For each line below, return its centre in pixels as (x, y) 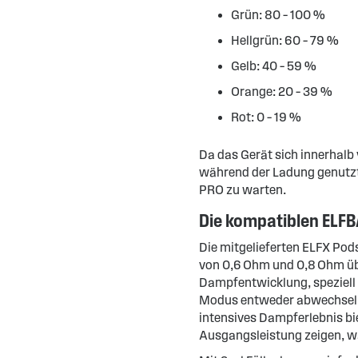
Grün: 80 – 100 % (278, 15)
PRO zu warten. (242, 190)
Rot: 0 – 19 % (266, 117)
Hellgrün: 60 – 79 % (284, 40)
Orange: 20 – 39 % (281, 91)
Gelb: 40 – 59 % (273, 66)
